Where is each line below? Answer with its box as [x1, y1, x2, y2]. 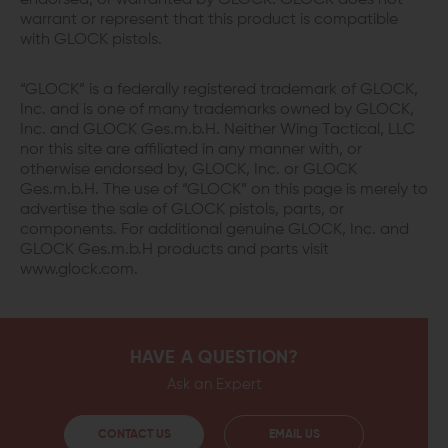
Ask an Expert [166, 377, 262, 393]
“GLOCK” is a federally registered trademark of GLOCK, [20, 82, 418, 99]
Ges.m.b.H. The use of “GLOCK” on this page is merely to [20, 182, 428, 199]
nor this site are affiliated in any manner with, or [20, 142, 362, 159]
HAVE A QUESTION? [129, 349, 299, 368]
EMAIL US [268, 429, 320, 442]
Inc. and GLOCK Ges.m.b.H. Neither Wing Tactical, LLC [20, 122, 415, 139]
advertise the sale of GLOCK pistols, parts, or [20, 202, 344, 219]
